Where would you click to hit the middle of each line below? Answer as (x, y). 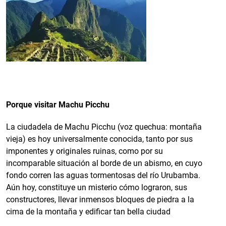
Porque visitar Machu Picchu (58, 104)
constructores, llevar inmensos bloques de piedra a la (100, 199)
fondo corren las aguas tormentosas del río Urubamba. (103, 175)
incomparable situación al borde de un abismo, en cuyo (104, 163)
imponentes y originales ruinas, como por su (84, 151)
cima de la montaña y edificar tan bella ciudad (88, 211)
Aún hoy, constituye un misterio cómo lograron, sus (97, 187)
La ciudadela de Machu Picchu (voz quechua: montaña (104, 127)
